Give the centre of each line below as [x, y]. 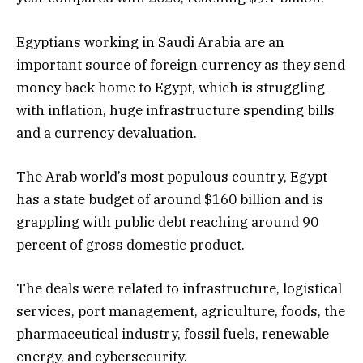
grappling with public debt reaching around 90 [167, 222]
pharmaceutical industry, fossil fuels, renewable [173, 333]
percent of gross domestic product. [130, 244]
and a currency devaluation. [107, 132]
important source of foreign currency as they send [181, 64]
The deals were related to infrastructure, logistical [179, 288]
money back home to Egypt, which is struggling [171, 87]
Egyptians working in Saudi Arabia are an [150, 42]
